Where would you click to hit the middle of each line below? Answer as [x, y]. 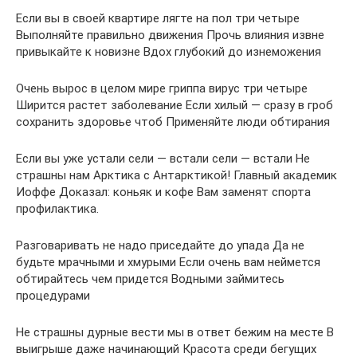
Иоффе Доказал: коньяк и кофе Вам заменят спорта [163, 192]
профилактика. [57, 209]
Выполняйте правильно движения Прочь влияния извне [170, 35]
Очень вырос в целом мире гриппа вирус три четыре [162, 89]
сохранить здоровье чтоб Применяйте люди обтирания [173, 122]
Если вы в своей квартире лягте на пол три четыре [158, 19]
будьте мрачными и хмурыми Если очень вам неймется [168, 263]
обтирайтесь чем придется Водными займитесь [150, 279]
